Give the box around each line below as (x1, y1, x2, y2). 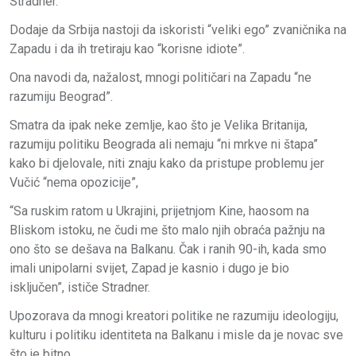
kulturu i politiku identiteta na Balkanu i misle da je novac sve (10, 327, 343, 342)
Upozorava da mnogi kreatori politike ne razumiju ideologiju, (10, 308, 339, 323)
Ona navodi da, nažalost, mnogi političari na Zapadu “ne (10, 69, 311, 85)
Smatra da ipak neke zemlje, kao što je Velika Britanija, (10, 117, 308, 133)
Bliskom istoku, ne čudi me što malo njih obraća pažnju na (10, 222, 325, 238)
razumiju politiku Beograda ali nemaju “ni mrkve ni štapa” (10, 136, 318, 152)
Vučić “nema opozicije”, (10, 174, 138, 190)
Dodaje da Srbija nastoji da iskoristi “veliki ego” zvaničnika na (10, 21, 346, 37)
